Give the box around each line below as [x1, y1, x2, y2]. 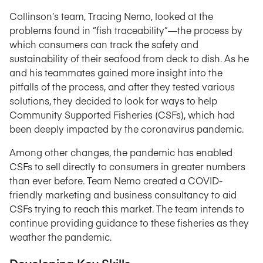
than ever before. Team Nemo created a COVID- [9, 174, 222, 187]
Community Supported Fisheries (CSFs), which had [9, 108, 235, 121]
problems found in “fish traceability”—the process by [9, 23, 242, 36]
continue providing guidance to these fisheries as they [9, 216, 249, 229]
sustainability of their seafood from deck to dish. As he [9, 52, 249, 65]
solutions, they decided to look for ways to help [9, 94, 217, 107]
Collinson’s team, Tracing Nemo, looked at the [9, 9, 213, 22]
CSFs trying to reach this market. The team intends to [9, 202, 244, 215]
